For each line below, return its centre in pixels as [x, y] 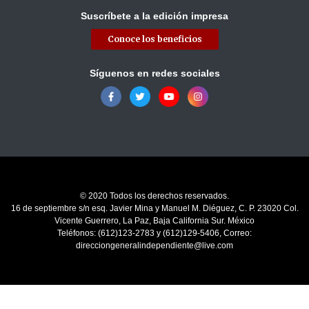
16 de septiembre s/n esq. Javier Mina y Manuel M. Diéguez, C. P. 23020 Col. [154, 209]
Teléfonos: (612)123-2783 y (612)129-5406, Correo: [154, 233]
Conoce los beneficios [154, 39]
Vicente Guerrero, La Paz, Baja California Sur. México [154, 221]
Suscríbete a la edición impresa [154, 16]
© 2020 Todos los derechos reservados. [154, 196]
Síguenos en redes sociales [154, 73]
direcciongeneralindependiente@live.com [154, 246]
